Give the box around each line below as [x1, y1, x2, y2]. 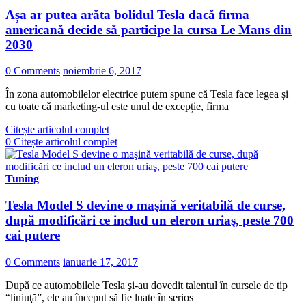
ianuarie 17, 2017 [63, 255, 138, 268]
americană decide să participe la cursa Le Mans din [5, 22, 292, 37]
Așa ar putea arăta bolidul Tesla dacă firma [5, 7, 249, 22]
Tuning [5, 173, 39, 185]
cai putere [5, 227, 60, 242]
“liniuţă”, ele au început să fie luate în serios [5, 291, 193, 303]
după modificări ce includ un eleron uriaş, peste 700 [5, 212, 294, 227]
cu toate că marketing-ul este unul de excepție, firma [5, 100, 229, 113]
